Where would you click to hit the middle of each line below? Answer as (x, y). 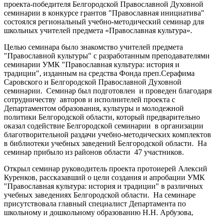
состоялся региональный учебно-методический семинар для (104, 21)
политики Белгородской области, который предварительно (102, 117)
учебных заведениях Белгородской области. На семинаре (100, 195)
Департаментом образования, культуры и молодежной (94, 108)
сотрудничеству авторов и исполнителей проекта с (90, 99)
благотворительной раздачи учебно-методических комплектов (108, 134)
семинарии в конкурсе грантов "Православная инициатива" (104, 13)
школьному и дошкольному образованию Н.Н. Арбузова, (99, 212)
